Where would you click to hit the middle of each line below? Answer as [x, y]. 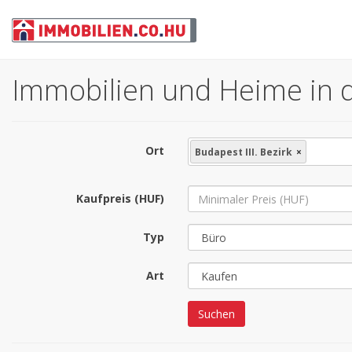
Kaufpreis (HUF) [120, 198]
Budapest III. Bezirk [244, 152]
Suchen [216, 314]
